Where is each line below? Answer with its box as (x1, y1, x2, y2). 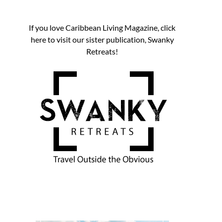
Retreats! (86, 47, 118, 56)
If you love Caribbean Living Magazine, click (29, 23, 175, 32)
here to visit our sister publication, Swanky (30, 35, 174, 44)
